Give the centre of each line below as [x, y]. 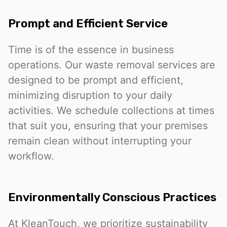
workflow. [31, 156]
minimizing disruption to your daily [90, 95]
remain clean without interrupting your [100, 141]
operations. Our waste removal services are [112, 65]
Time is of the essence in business [91, 49]
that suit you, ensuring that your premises [108, 125]
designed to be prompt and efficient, [96, 80]
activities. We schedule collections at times [111, 110]
